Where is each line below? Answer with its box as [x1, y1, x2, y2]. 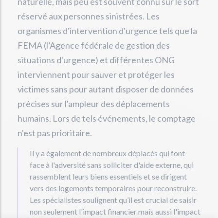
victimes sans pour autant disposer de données [18, 84, 194, 94]
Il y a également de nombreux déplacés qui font [30, 148, 185, 158]
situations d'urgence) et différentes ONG [18, 54, 175, 65]
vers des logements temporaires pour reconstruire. [30, 183, 197, 193]
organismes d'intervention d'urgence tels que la [18, 25, 197, 36]
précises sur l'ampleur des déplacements [18, 98, 170, 109]
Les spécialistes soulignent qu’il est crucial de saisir [30, 195, 197, 204]
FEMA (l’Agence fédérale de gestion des [18, 40, 170, 51]
